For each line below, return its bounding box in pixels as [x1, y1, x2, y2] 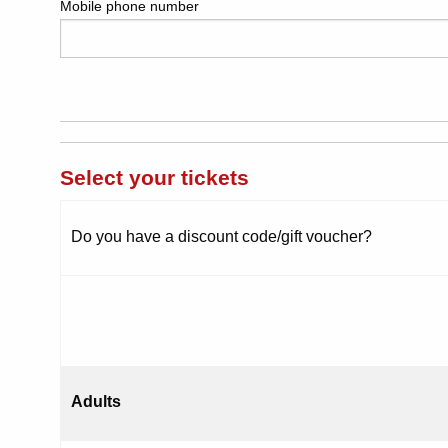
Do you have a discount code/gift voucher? [71, 228, 372, 246]
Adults [71, 393, 121, 411]
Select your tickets [60, 166, 249, 190]
